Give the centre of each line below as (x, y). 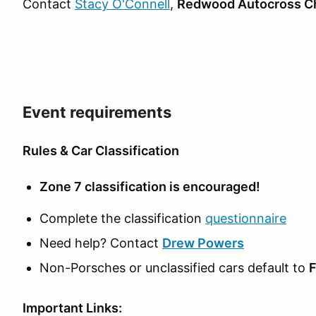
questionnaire (246, 218)
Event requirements (97, 112)
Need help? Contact (101, 243)
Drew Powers (203, 243)
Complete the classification (122, 218)
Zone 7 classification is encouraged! (150, 187)
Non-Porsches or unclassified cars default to (174, 268)
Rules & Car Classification (101, 151)
